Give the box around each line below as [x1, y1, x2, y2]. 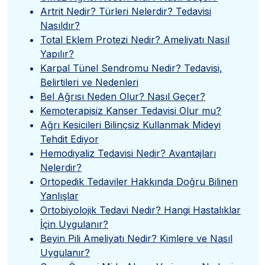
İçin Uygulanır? [40, 218, 108, 230]
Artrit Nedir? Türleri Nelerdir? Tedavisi [40, 5, 211, 17]
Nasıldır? [40, 19, 80, 31]
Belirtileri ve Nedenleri [40, 76, 138, 88]
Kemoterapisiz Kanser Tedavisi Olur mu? [40, 104, 221, 117]
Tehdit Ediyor [40, 132, 99, 145]
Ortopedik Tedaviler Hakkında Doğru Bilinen [40, 175, 238, 188]
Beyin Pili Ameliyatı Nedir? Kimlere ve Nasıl [40, 232, 232, 244]
